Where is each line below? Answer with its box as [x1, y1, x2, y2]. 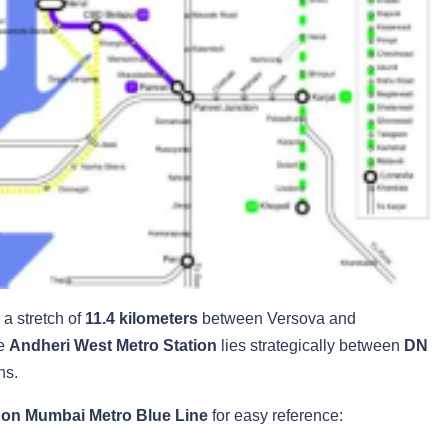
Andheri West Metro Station [9, 336, 217, 354]
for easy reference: [208, 406, 343, 424]
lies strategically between [217, 336, 404, 354]
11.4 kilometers [85, 309, 198, 327]
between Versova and [198, 309, 356, 327]
